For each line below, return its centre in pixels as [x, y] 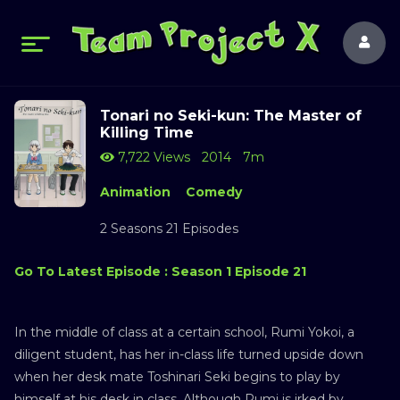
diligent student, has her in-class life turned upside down [189, 354]
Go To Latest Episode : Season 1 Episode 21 [160, 271]
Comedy [213, 192]
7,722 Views [152, 157]
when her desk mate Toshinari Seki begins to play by [177, 376]
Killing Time [147, 133]
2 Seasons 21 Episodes [169, 228]
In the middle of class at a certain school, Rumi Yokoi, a [184, 332]
